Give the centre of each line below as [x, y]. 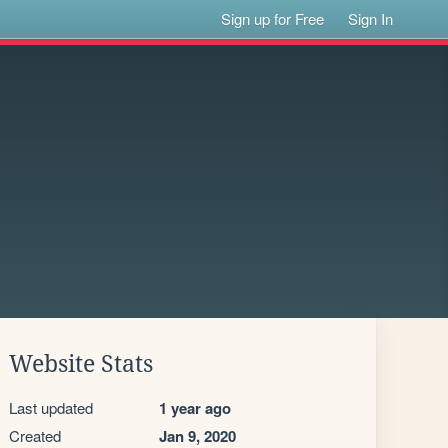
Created [35, 435]
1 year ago [195, 408]
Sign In [371, 18]
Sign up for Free [273, 18]
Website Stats [81, 364]
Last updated [51, 407]
